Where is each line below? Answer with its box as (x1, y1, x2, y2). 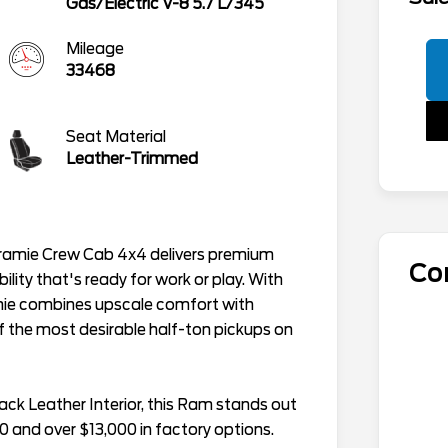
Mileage (66, 39, 124, 58)
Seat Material (66, 127, 166, 146)
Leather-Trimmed (66, 149, 198, 168)
